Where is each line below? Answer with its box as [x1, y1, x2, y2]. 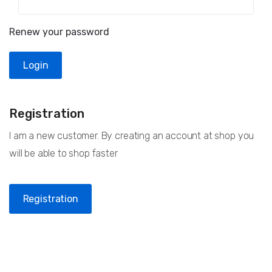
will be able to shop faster [9, 147, 118, 159]
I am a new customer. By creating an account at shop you [9, 129, 254, 141]
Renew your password [9, 26, 109, 38]
